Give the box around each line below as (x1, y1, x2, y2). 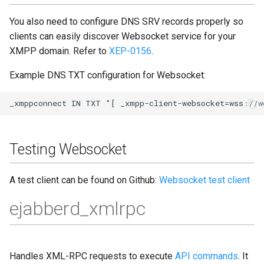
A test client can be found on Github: (9, 174, 159, 186)
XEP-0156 (109, 45, 151, 57)
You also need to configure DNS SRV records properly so (9, 15, 243, 27)
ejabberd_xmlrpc (9, 197, 146, 220)
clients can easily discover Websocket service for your (9, 30, 236, 42)
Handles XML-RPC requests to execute (9, 250, 175, 262)
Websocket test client (159, 174, 250, 186)
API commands (175, 250, 238, 262)
